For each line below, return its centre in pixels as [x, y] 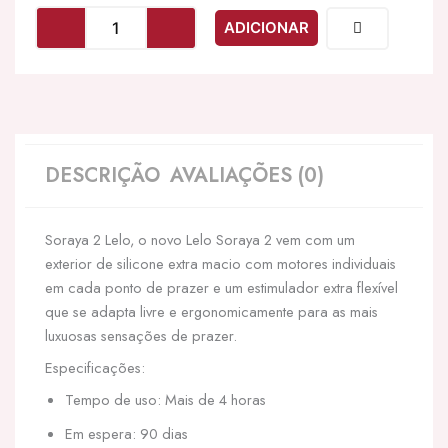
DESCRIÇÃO [102, 175]
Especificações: [95, 367]
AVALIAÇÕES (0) [247, 175]
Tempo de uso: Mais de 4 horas [165, 399]
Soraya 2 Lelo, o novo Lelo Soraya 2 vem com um [200, 239]
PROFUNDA [124, 158]
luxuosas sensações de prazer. [141, 335]
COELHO [115, 98]
